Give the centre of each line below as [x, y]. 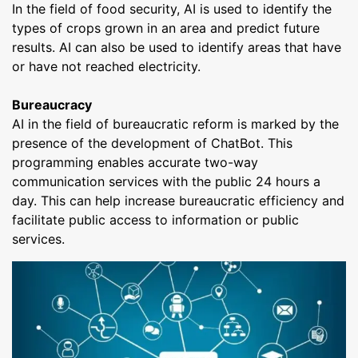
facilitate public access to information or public [155, 219]
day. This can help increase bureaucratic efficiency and [178, 200]
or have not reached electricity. [106, 66]
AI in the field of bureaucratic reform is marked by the [175, 123]
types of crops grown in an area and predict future [166, 28]
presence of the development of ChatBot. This [152, 143]
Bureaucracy [52, 104]
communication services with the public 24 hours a [166, 181]
